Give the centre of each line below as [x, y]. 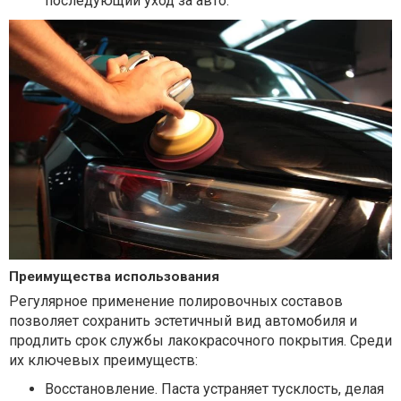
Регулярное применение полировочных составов [176, 301]
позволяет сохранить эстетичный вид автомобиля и [183, 320]
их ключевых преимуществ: [103, 360]
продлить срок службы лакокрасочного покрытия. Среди [200, 340]
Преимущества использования [114, 276]
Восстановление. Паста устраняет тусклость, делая [214, 388]
